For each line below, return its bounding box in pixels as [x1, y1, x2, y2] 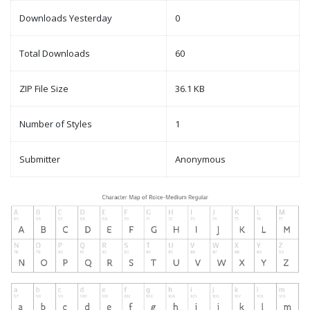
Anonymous [175, 153, 226, 166]
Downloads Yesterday [19, 12, 112, 25]
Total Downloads [19, 47, 90, 60]
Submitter [19, 153, 60, 166]
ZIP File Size [19, 82, 69, 95]
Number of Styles [19, 118, 92, 131]
